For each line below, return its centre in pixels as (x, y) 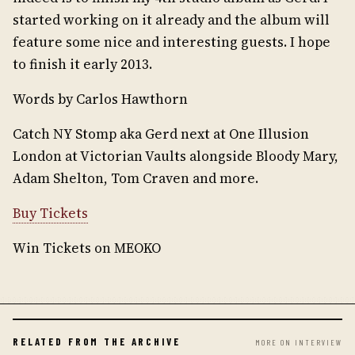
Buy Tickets (50, 213)
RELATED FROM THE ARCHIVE (97, 341)
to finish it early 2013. (84, 64)
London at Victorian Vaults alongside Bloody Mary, (176, 156)
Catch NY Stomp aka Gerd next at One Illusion (161, 134)
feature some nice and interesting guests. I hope (172, 42)
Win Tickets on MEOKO (88, 248)
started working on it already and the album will (171, 19)
